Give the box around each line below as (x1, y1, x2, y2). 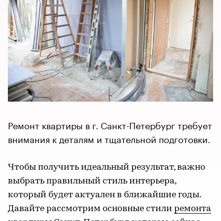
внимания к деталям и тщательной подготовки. (8, 131, 210, 146)
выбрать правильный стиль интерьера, (8, 177, 176, 186)
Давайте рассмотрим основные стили (8, 204, 174, 214)
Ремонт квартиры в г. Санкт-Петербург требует (8, 117, 212, 132)
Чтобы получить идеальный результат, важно (8, 163, 205, 173)
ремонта (174, 204, 211, 214)
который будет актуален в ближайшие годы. (8, 190, 201, 200)
